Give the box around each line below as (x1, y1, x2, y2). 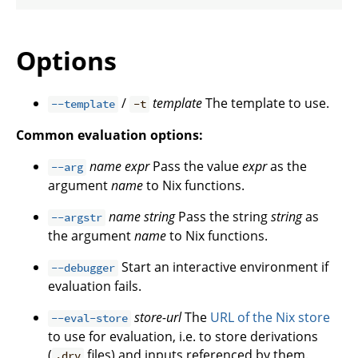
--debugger (51, 261, 116, 276)
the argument (48, 227, 134, 245)
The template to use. (201, 94, 329, 113)
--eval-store (51, 311, 129, 326)
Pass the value (149, 157, 243, 176)
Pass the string (175, 208, 272, 226)
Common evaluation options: (16, 126, 203, 145)
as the (267, 157, 308, 176)
